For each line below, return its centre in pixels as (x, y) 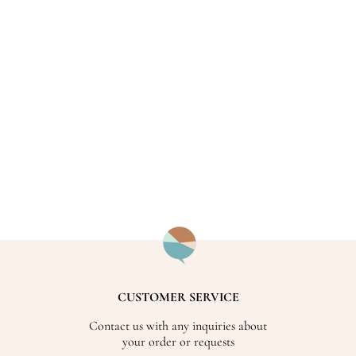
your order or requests (178, 341)
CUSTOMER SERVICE (178, 297)
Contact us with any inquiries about (178, 325)
